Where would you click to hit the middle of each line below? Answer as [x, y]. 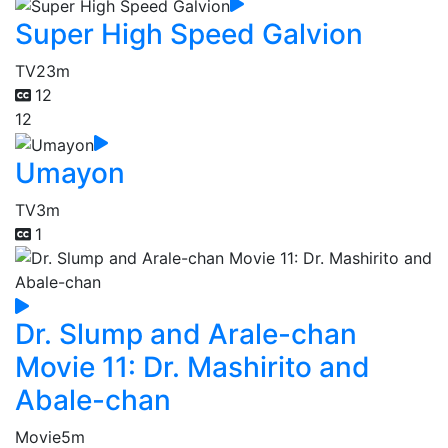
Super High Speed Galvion [189, 34]
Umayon [70, 172]
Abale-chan [93, 399]
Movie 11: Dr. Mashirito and [192, 366]
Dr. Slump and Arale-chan [186, 333]
